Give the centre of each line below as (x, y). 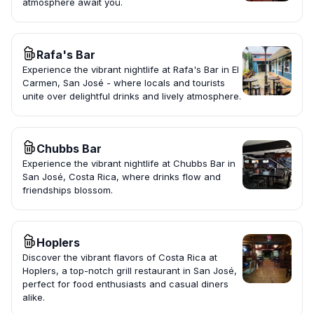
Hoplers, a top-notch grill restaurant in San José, (130, 271)
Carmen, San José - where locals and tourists (124, 83)
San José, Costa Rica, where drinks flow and (122, 177)
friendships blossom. (68, 190)
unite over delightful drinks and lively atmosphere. (132, 96)
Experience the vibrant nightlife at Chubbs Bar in (129, 164)
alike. (34, 298)
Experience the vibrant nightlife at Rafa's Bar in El (131, 70)
